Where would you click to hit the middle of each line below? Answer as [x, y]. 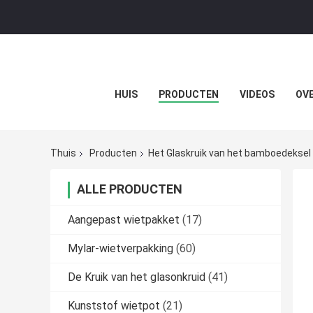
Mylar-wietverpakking [121, 249]
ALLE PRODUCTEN [130, 189]
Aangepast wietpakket [124, 220]
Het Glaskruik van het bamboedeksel [230, 153]
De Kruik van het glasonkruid [137, 277]
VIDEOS [257, 94]
